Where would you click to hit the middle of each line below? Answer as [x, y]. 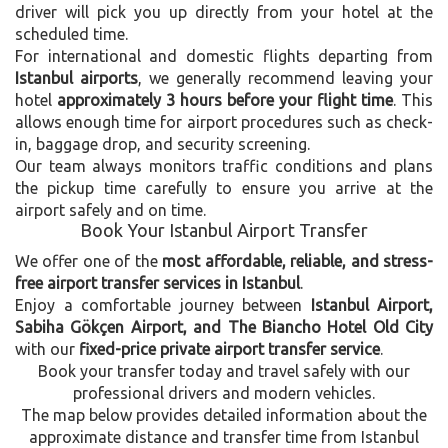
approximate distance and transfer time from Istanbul [224, 436]
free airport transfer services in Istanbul [157, 282]
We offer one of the [89, 260]
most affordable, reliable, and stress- [298, 260]
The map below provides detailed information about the [224, 414]
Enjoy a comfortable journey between [163, 304]
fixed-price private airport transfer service [229, 348]
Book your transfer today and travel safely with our [224, 370]
